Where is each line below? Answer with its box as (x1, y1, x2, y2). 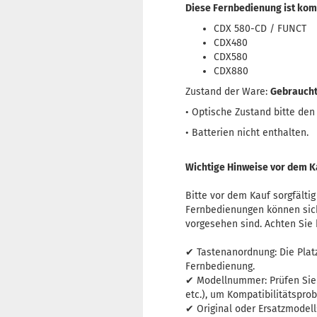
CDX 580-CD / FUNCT (214, 23, 306, 35)
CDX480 (214, 37, 248, 49)
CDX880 (214, 65, 248, 77)
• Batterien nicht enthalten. (185, 127, 309, 139)
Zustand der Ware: (185, 86, 270, 98)
